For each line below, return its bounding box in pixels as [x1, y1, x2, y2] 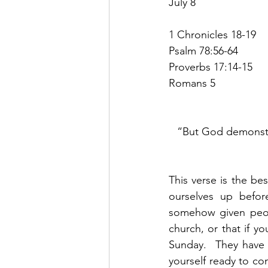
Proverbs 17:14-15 [169, 60, 252, 74]
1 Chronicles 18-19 [169, 28, 256, 41]
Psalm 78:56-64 [169, 44, 238, 57]
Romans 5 [169, 77, 215, 90]
